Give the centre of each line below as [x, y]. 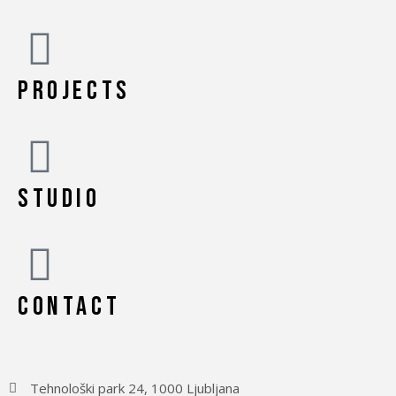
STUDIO [59, 199]
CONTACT [69, 307]
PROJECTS [74, 91]
